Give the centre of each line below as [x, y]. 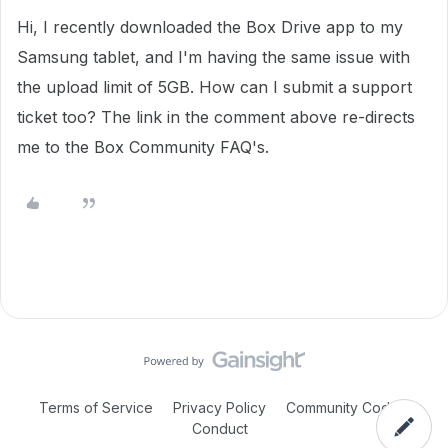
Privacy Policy [219, 407]
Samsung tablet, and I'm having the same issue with [213, 57]
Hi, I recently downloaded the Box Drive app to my [210, 27]
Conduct [220, 428]
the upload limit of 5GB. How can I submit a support [214, 87]
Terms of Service [96, 407]
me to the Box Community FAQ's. [143, 147]
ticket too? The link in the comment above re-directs [216, 117]
